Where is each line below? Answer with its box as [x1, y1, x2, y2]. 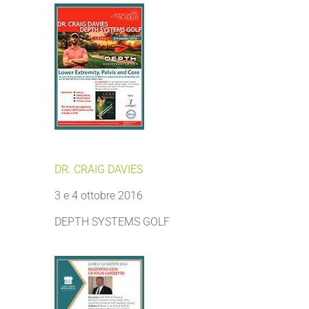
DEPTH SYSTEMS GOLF [54, 215, 170, 228]
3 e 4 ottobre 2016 [54, 189, 143, 202]
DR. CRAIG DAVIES [54, 163, 143, 176]
